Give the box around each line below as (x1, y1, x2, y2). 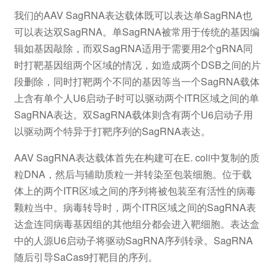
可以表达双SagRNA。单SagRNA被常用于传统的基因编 (14, 25, 260, 39)
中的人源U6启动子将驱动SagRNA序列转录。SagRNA (14, 233, 253, 248)
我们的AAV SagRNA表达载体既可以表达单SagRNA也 (14, 8, 252, 23)
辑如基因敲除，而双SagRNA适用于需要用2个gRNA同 (14, 41, 253, 56)
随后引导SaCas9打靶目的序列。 (14, 250, 158, 265)
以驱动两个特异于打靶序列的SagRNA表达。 (14, 124, 211, 139)
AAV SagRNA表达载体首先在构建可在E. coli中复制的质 (14, 150, 260, 165)
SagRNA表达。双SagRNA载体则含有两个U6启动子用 (14, 107, 253, 122)
